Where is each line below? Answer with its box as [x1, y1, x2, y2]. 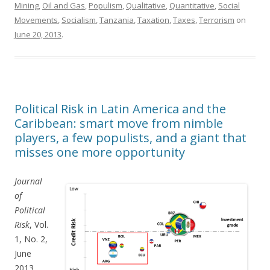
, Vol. [30, 219, 48, 231]
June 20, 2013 [14, 29, 61, 40]
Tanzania [99, 14, 134, 26]
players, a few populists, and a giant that [14, 130, 246, 146]
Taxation [137, 14, 169, 26]
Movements [14, 14, 58, 26]
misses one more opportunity [14, 144, 185, 161]
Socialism [61, 14, 96, 26]
